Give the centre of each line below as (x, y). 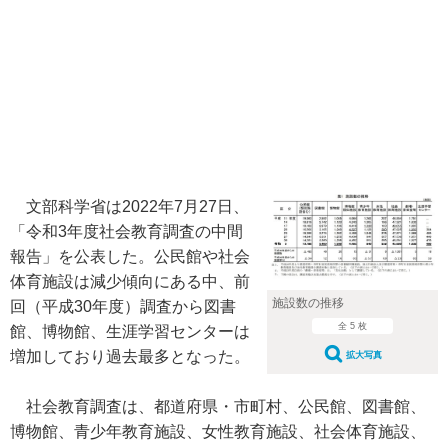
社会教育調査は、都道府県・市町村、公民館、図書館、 (218, 406)
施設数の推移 (307, 303)
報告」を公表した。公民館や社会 (130, 256)
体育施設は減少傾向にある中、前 (130, 281)
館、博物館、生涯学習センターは (130, 331)
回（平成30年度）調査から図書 (123, 306)
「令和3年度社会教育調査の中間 (126, 231)
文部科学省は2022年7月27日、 (129, 206)
